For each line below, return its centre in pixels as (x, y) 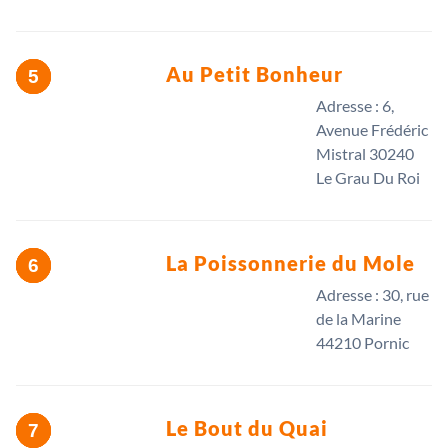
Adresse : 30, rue (372, 295)
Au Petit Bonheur (254, 74)
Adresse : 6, (355, 106)
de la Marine (358, 319)
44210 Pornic (362, 343)
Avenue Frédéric (372, 130)
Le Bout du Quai (247, 428)
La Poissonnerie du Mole (290, 263)
